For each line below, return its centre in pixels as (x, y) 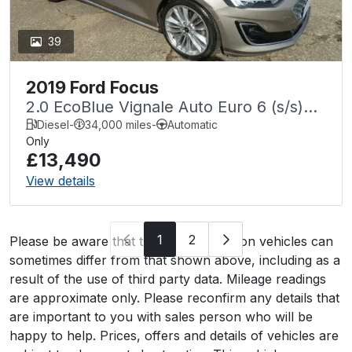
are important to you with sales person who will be (161, 317)
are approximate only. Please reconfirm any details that (174, 298)
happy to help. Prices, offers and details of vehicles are (174, 336)
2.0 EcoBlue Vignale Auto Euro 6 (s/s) (165, 106)
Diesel (53, 124)
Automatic (192, 124)
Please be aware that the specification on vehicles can (171, 242)
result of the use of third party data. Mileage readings (168, 279)
